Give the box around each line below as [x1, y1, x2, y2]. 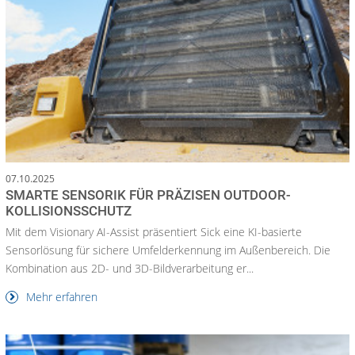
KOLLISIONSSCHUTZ [6, 203, 132, 219]
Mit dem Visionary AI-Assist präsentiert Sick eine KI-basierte [6, 224, 302, 240]
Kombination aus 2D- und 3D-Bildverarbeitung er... [6, 261, 254, 277]
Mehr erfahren [23, 289, 97, 305]
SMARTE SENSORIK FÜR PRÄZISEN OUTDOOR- [6, 187, 291, 204]
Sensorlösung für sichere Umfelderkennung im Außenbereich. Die [6, 242, 330, 258]
